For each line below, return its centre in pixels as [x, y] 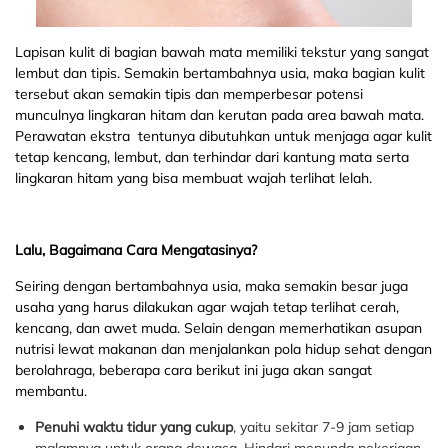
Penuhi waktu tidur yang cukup [134, 427]
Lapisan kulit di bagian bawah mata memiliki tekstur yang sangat [222, 52]
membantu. [51, 391]
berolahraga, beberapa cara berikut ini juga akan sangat [193, 370]
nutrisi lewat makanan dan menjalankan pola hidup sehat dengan [223, 349]
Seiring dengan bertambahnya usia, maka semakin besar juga [211, 286]
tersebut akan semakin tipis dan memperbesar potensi [189, 94]
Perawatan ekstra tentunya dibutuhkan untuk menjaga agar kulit [223, 136]
